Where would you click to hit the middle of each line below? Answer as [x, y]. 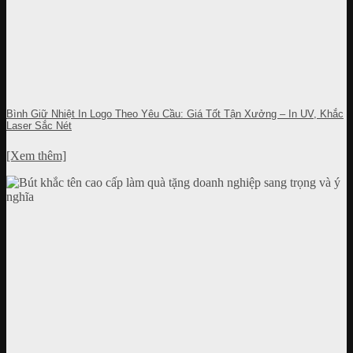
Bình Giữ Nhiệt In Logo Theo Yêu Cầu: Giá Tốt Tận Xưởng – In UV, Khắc [175, 114]
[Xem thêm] [36, 156]
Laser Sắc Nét [39, 126]
